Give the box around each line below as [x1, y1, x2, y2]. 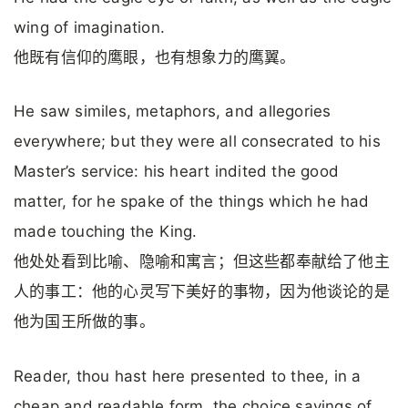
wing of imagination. [14, 18, 166, 37]
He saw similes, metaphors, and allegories [14, 102, 331, 121]
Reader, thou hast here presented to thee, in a [14, 366, 362, 385]
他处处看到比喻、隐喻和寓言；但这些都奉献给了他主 [14, 252, 390, 271]
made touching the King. [14, 222, 198, 241]
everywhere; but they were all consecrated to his [14, 132, 381, 151]
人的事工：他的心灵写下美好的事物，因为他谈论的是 [14, 282, 390, 301]
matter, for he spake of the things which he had [14, 192, 370, 211]
